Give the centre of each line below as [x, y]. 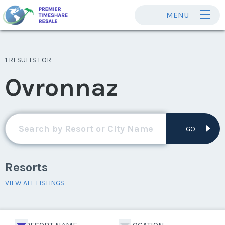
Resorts [26, 167]
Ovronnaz [62, 88]
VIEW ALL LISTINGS [35, 183]
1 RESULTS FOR [28, 60]
